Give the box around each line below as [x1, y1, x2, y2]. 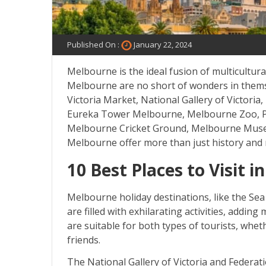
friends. [67, 233, 100, 247]
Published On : [67, 39, 121, 50]
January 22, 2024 [134, 39, 192, 50]
